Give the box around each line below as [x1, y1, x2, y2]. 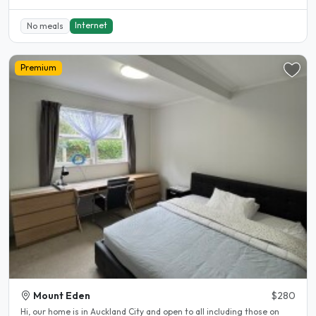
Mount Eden [33, 289, 90, 303]
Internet [75, 19, 108, 30]
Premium [20, 62, 56, 73]
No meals [26, 20, 63, 31]
